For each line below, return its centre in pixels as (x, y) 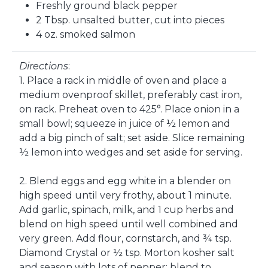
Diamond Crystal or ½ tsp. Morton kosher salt (127, 253)
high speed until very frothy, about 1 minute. (125, 195)
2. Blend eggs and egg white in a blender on (125, 181)
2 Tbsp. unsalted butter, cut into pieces (130, 20)
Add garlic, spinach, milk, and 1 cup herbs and (127, 210)
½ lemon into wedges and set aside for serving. (131, 152)
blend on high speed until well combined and (129, 224)
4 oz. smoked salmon (86, 34)
